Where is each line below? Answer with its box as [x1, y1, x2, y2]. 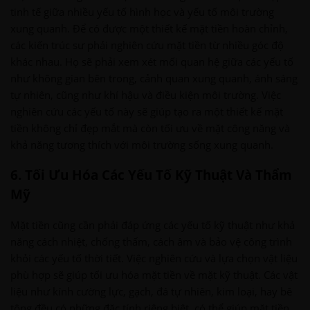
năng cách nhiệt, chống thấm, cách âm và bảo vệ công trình [10, 234, 292, 248]
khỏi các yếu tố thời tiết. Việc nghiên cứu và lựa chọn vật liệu [10, 250, 298, 265]
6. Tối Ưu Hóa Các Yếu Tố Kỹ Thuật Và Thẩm [10, 165, 292, 184]
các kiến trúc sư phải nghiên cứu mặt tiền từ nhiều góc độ [10, 37, 284, 52]
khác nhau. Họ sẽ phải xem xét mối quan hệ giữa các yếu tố [10, 54, 293, 69]
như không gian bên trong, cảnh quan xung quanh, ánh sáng [10, 71, 298, 85]
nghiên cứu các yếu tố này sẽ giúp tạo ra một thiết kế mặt [10, 104, 283, 118]
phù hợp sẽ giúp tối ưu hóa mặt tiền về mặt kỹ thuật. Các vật [10, 267, 298, 282]
